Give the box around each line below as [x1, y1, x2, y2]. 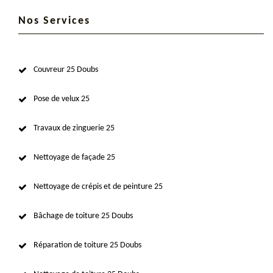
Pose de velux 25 [34, 94, 90, 104]
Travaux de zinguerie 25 [34, 124, 115, 133]
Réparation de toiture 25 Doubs [34, 241, 141, 250]
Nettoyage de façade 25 [34, 153, 115, 163]
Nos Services [18, 15, 90, 27]
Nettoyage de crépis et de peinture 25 [34, 182, 163, 192]
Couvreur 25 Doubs [34, 65, 98, 75]
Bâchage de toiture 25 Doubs [34, 211, 133, 221]
